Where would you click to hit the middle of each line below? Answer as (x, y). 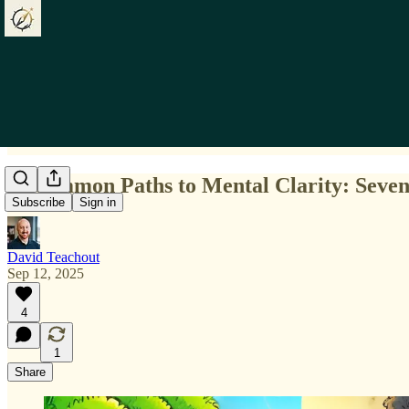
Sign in (98, 203)
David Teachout (53, 257)
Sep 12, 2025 (46, 273)
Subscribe (38, 203)
